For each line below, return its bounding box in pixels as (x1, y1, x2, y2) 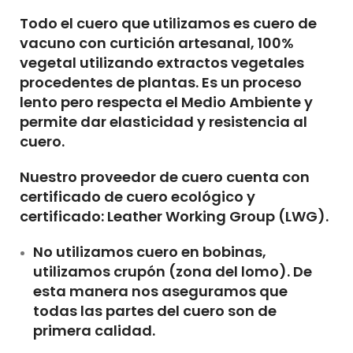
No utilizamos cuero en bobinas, (33, 241, 266, 262)
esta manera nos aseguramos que (33, 281, 288, 301)
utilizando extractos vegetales (80, 52, 304, 72)
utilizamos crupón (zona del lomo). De (33, 261, 312, 281)
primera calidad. (33, 320, 155, 340)
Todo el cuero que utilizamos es (20, 13, 253, 33)
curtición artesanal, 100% (110, 32, 294, 53)
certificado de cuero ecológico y (20, 186, 255, 206)
